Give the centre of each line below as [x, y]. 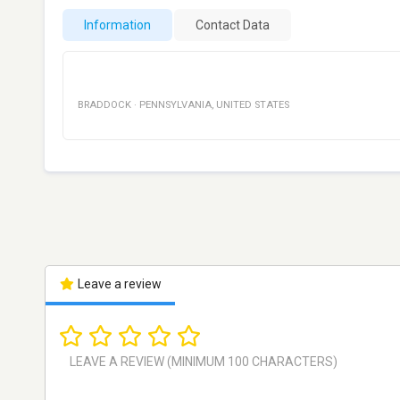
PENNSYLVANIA [175, 105]
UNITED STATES [253, 105]
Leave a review [118, 284]
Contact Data [233, 25]
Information [117, 25]
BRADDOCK [104, 105]
